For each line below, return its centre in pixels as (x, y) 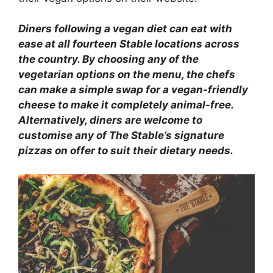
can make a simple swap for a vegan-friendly (133, 90)
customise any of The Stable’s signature (121, 136)
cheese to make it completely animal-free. (126, 105)
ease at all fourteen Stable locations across (129, 44)
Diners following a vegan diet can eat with (125, 29)
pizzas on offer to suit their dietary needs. (126, 151)
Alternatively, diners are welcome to (110, 120)
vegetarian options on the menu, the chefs (127, 75)
